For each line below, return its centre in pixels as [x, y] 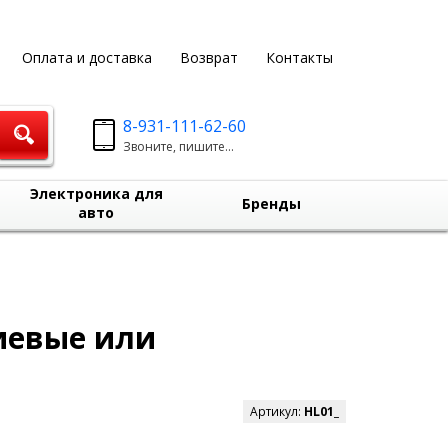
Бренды [271, 203]
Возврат [208, 57]
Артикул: [277, 411]
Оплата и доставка [86, 57]
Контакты [299, 57]
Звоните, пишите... [179, 146]
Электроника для [96, 193]
